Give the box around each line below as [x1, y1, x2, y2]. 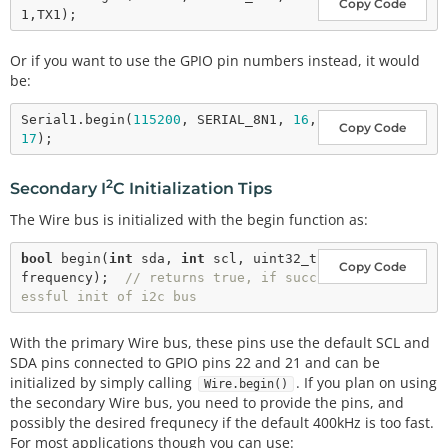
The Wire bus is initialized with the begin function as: [10, 209, 368, 229]
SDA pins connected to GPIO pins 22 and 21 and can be [10, 353, 380, 373]
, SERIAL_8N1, [181, 112, 293, 128]
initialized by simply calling [10, 373, 196, 393]
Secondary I [10, 179, 106, 199]
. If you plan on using [296, 373, 437, 393]
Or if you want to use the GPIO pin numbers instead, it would [10, 50, 420, 70]
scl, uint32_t [205, 251, 317, 267]
